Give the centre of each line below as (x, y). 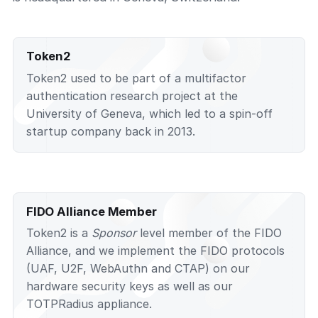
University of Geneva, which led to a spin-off (149, 113)
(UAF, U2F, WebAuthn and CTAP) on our (138, 269)
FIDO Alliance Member (92, 211)
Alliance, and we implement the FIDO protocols (155, 251)
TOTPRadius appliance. (89, 304)
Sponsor (114, 233)
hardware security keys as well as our (130, 286)
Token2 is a (59, 233)
